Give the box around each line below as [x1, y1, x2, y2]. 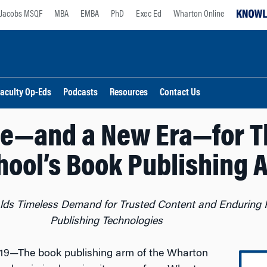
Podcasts [63, 88, 98, 98]
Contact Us [160, 88, 200, 98]
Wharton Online [173, 10, 225, 19]
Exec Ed [136, 10, 162, 19]
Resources [110, 88, 148, 98]
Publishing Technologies [49, 216, 163, 227]
